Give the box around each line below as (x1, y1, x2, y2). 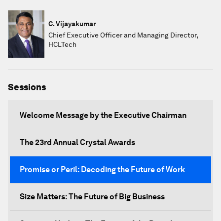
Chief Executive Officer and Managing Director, (48, 31, 198, 39)
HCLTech (48, 40, 76, 48)
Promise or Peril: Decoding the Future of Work (20, 165, 185, 174)
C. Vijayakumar (48, 19, 96, 28)
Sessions (8, 82, 46, 92)
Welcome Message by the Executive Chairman (20, 110, 186, 120)
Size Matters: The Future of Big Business (20, 192, 165, 201)
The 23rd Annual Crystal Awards (20, 138, 135, 147)
